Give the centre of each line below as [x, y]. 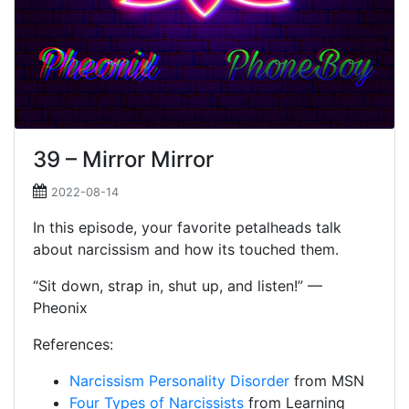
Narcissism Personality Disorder [179, 381]
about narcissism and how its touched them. [186, 249]
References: [73, 344]
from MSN [327, 381]
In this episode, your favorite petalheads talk [187, 227]
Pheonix [60, 308]
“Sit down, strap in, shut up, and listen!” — [178, 286]
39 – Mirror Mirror [123, 159]
